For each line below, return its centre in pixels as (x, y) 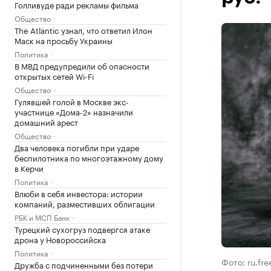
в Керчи (29, 168)
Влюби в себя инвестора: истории (79, 193)
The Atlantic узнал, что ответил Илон (83, 30)
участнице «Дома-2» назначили (74, 111)
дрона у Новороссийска (60, 239)
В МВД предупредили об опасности (82, 65)
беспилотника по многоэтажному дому (89, 157)
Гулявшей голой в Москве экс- (72, 101)
